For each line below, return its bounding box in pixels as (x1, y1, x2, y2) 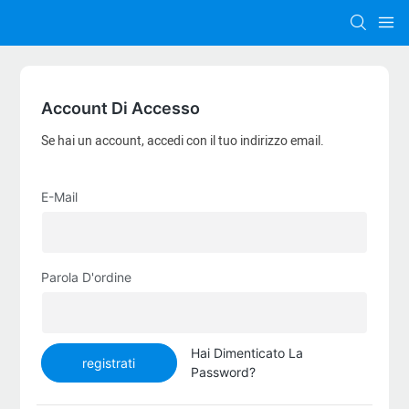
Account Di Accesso (40, 98, 200, 118)
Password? (191, 364, 257, 381)
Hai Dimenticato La (191, 345, 304, 362)
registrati (82, 354, 136, 371)
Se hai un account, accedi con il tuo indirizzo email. (40, 131, 324, 151)
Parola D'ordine (40, 268, 131, 285)
